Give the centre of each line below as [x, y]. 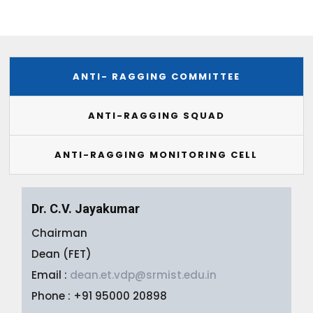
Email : [51, 275]
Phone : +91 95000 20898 [100, 296]
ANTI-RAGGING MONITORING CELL [156, 154]
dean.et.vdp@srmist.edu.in [144, 275]
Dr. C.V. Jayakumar [86, 208]
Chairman [60, 233]
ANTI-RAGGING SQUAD [156, 115]
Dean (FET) [62, 254]
